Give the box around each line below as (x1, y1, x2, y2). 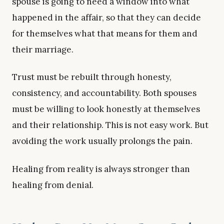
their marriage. (12, 43, 73, 55)
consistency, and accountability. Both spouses (12, 87, 196, 99)
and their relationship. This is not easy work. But (12, 119, 208, 131)
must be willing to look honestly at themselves (12, 103, 200, 115)
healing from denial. (12, 179, 93, 191)
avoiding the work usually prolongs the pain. (12, 135, 192, 147)
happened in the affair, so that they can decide (12, 11, 201, 23)
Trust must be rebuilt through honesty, (12, 71, 171, 83)
